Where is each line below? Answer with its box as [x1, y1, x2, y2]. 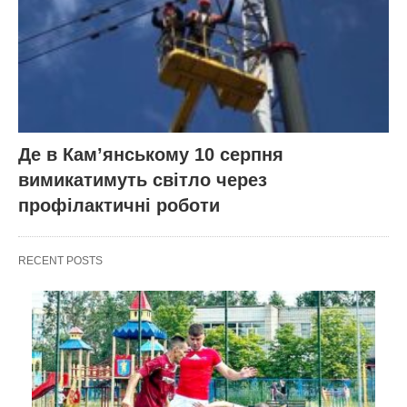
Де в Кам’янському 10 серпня [18, 144, 283, 165]
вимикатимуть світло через [18, 170, 267, 191]
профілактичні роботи [18, 195, 220, 216]
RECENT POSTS [18, 254, 103, 268]
